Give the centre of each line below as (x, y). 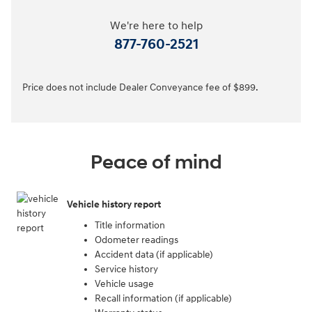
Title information (130, 225)
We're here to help (156, 26)
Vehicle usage (124, 283)
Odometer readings (136, 240)
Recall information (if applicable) (163, 298)
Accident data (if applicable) (154, 254)
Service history (126, 269)
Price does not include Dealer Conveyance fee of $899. (140, 87)
